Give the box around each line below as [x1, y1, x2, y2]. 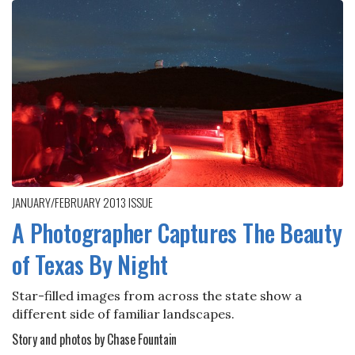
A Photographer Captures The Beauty [12, 214, 342, 250]
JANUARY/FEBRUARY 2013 [12, 193, 128, 211]
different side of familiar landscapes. [12, 305, 235, 322]
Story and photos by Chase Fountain [12, 329, 177, 349]
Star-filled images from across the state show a [12, 287, 302, 303]
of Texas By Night [12, 246, 168, 282]
